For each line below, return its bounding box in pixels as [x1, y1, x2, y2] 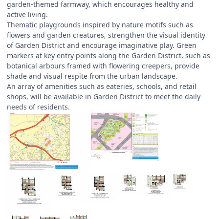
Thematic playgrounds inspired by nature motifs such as [7, 20, 193, 29]
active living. [7, 9, 48, 19]
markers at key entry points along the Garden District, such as [7, 50, 210, 60]
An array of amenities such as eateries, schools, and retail [7, 81, 197, 91]
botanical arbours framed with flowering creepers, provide [7, 61, 199, 70]
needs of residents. [7, 102, 70, 111]
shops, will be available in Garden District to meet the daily [7, 91, 200, 101]
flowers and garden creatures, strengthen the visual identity [7, 30, 205, 40]
